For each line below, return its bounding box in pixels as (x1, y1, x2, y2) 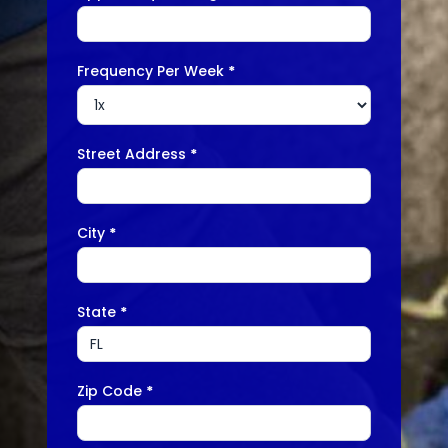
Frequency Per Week (77, 61, 229, 82)
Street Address (77, 144, 191, 165)
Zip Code (77, 381, 147, 402)
